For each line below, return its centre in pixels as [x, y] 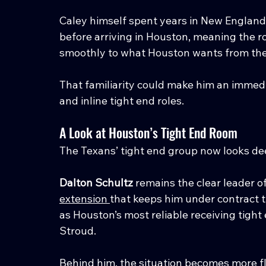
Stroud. [78, 230]
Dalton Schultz [96, 182]
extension [85, 198]
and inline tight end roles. [122, 100]
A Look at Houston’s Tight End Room [148, 132]
